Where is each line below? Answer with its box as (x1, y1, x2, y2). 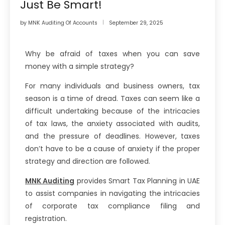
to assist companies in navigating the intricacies (25, 188, 200, 198)
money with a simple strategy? (25, 61, 134, 71)
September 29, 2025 (109, 19, 163, 27)
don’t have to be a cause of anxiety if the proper (25, 143, 200, 154)
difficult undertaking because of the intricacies (25, 105, 200, 116)
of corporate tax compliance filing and (25, 200, 200, 211)
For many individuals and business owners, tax (25, 80, 200, 91)
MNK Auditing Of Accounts (28, 19, 97, 27)
